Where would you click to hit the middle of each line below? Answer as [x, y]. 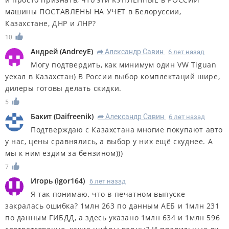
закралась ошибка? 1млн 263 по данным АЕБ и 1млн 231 [112, 206]
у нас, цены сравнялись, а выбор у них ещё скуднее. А [109, 141]
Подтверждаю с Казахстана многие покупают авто [127, 129]
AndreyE [76, 51]
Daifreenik [74, 116]
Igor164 [70, 181]
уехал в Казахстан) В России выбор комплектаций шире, [113, 76]
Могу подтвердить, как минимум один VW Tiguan [124, 64]
